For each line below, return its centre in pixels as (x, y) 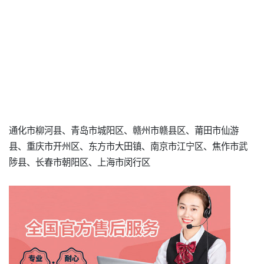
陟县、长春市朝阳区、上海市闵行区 (80, 162)
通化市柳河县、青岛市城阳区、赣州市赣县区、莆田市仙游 (124, 130)
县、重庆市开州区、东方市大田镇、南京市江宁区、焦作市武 (128, 146)
